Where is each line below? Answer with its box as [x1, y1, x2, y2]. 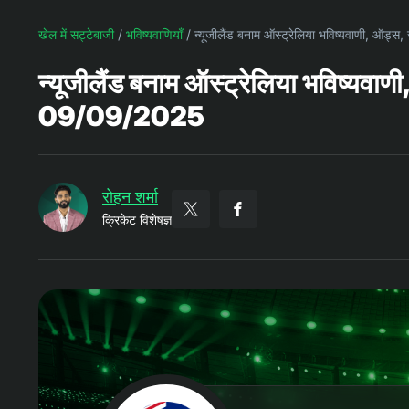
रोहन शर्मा [102, 186, 158, 206]
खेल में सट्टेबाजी [38, 26, 114, 42]
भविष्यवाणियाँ [126, 26, 183, 42]
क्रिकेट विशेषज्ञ [102, 211, 172, 227]
